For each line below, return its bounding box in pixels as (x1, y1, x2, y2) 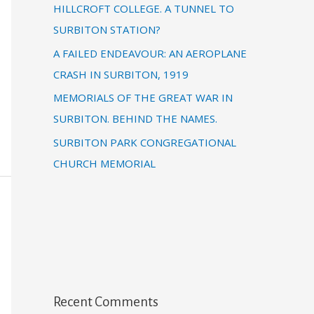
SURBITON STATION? (53, 22, 161, 36)
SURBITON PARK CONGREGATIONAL (53, 135, 236, 149)
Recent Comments (53, 294, 158, 309)
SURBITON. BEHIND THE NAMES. (53, 111, 217, 126)
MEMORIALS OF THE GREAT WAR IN (53, 90, 233, 105)
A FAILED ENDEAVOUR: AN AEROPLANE (53, 46, 247, 60)
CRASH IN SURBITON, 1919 (53, 67, 189, 81)
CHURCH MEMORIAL (53, 156, 156, 170)
